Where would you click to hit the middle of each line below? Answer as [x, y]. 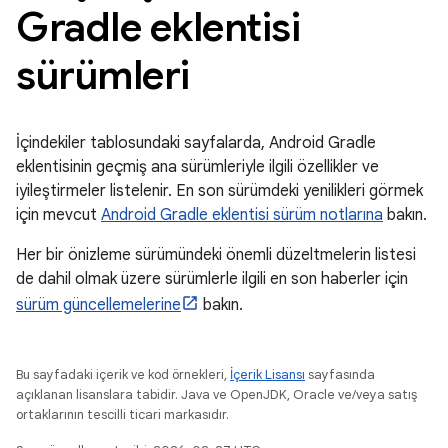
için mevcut [58, 215]
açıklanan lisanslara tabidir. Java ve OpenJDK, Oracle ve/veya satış [216, 394]
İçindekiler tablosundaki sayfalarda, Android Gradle [196, 143]
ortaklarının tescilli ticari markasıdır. [122, 414]
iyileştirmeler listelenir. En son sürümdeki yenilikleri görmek [219, 191]
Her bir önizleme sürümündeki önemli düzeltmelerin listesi [216, 255]
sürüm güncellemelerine [98, 305]
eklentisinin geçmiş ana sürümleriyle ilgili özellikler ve [197, 167]
